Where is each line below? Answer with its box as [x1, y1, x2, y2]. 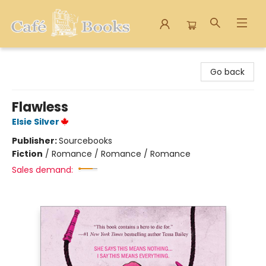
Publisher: [12, 135, 59, 147]
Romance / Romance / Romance [52, 148, 191, 160]
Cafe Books [9, 53, 56, 65]
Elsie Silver [12, 116, 59, 128]
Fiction [12, 148, 43, 160]
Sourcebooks [59, 135, 112, 147]
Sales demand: [12, 164, 73, 176]
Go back [210, 66, 245, 78]
